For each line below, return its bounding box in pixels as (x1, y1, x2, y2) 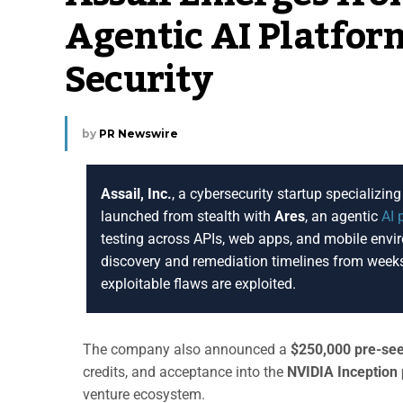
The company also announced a (83, 340, 291, 358)
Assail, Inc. (101, 184, 172, 202)
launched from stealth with (101, 207, 274, 225)
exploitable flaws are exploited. (101, 274, 296, 292)
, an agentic (305, 207, 381, 225)
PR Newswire (99, 126, 178, 140)
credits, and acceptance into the (83, 363, 287, 381)
